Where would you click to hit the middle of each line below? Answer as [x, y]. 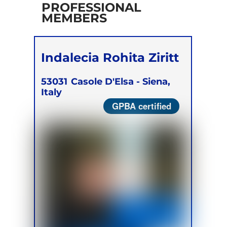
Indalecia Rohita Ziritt [110, 58]
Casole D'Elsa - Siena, [121, 81]
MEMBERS [74, 18]
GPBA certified [141, 106]
